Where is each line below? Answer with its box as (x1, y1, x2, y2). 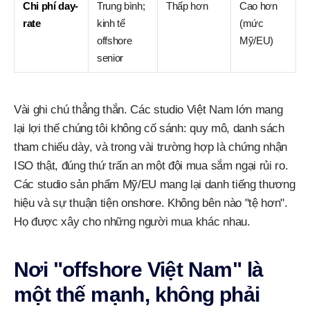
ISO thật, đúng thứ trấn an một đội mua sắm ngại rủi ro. (14, 159, 289, 172)
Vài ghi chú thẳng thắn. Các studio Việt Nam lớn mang (14, 103, 283, 116)
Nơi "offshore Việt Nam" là (14, 258, 264, 281)
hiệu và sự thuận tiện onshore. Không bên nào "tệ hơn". (14, 197, 288, 210)
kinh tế (97, 17, 125, 29)
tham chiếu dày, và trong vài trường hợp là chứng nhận (14, 140, 288, 154)
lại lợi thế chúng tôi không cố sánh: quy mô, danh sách (14, 122, 284, 135)
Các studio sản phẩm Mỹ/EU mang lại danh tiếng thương (14, 178, 295, 191)
